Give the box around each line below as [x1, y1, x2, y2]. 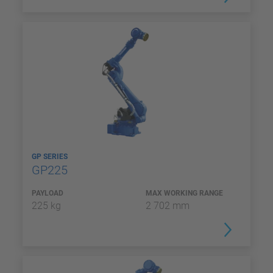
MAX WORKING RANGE [146, 189, 223, 197]
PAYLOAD [32, 189, 63, 197]
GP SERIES [32, 152, 69, 161]
